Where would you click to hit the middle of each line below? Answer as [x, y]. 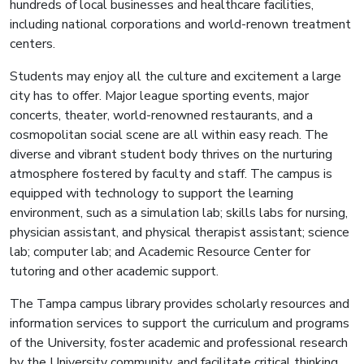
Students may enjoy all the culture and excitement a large [175, 76]
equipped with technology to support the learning [152, 193]
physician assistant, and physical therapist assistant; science [180, 232]
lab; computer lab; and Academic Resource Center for [160, 251]
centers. [32, 43]
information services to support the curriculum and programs [180, 323]
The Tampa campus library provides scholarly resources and [180, 303]
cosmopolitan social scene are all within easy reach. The [169, 134]
